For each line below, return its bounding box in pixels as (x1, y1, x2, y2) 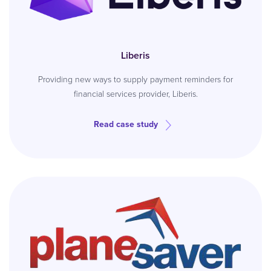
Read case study (94, 118, 158, 131)
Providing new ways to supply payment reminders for (38, 73, 233, 86)
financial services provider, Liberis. (73, 88, 198, 100)
